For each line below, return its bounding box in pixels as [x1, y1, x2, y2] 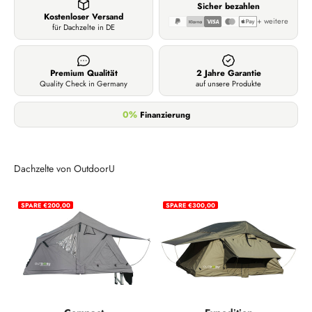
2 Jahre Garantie [196, 67, 261, 80]
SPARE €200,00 [21, 201, 70, 210]
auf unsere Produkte [196, 78, 261, 90]
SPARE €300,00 [166, 201, 215, 210]
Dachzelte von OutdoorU [14, 162, 115, 176]
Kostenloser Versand [44, 10, 123, 24]
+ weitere [256, 15, 288, 27]
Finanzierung [136, 109, 190, 122]
